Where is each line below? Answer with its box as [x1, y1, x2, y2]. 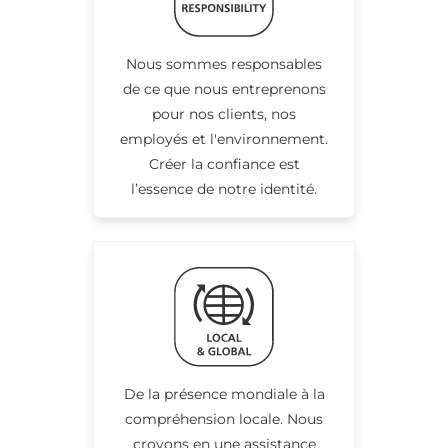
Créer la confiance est [148, 154, 300, 173]
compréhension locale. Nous [125, 409, 323, 428]
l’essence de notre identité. [131, 179, 317, 198]
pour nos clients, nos [152, 104, 296, 123]
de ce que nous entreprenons [122, 79, 326, 98]
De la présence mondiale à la [123, 384, 325, 403]
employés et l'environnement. [120, 129, 328, 148]
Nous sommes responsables [126, 54, 322, 73]
